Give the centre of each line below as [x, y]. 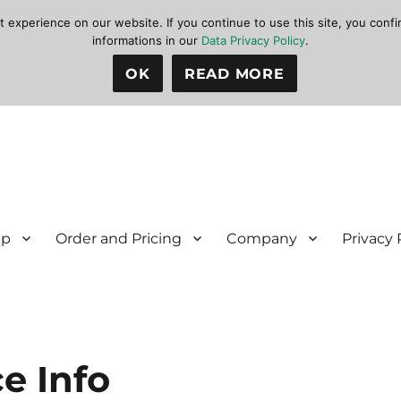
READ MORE [234, 73]
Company [262, 238]
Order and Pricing [119, 238]
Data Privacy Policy [253, 40]
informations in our [147, 40]
